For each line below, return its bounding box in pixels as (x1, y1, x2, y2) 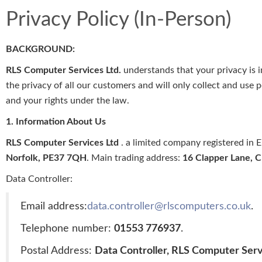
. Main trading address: (87, 153, 182, 163)
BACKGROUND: (6, 44, 75, 54)
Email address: (20, 201, 87, 212)
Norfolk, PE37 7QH (6, 153, 87, 163)
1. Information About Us (6, 117, 106, 127)
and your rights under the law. (6, 96, 129, 106)
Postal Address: (20, 246, 95, 256)
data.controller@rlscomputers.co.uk (87, 201, 251, 212)
